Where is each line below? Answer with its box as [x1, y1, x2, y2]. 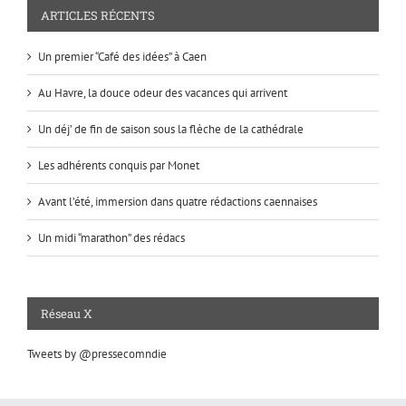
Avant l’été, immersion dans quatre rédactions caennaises [38, 193, 317, 209]
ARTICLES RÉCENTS [41, 7, 155, 24]
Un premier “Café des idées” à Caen [38, 48, 207, 64]
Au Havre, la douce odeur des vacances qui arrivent [38, 84, 287, 101]
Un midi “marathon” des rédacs [38, 229, 185, 246]
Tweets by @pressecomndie [27, 345, 167, 362]
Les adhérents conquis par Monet [38, 157, 199, 173]
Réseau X [41, 304, 92, 322]
